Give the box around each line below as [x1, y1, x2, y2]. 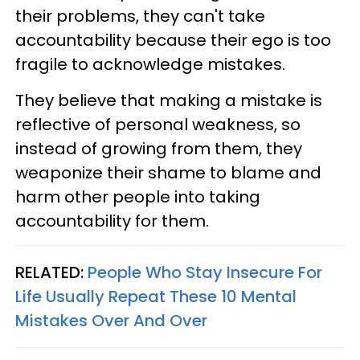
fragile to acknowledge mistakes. [15, 53, 285, 76]
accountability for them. [15, 210, 209, 233]
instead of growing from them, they [15, 137, 302, 161]
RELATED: [15, 261, 88, 284]
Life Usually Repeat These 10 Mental [15, 285, 297, 309]
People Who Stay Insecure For [88, 261, 322, 284]
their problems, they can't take [15, 5, 265, 28]
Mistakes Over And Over [15, 309, 207, 333]
